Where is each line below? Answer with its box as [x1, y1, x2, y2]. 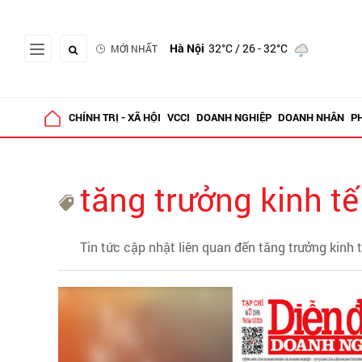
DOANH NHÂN [277, 110, 344, 124]
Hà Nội [170, 40, 204, 56]
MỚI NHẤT [111, 42, 158, 55]
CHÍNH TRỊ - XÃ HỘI [68, 110, 161, 124]
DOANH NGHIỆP [196, 110, 271, 124]
